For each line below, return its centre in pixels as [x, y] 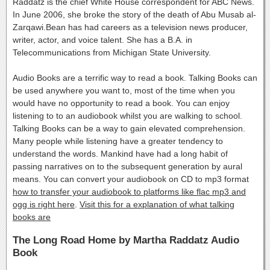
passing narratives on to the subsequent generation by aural [127, 167]
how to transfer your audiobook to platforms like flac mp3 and [129, 192]
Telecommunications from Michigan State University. [112, 53]
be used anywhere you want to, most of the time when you [124, 91]
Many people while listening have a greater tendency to [118, 141]
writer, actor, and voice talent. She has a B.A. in [102, 40]
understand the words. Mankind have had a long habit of [120, 154]
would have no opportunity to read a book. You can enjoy [121, 103]
